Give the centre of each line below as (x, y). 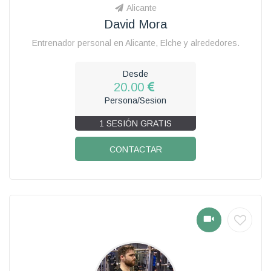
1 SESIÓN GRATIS (135, 123)
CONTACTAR (135, 149)
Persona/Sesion (135, 100)
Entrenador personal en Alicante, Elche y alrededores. (135, 43)
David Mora (135, 24)
